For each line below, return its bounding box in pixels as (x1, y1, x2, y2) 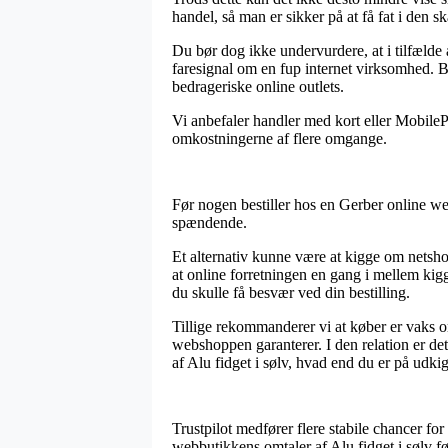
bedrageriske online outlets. (172, 78, 344, 96)
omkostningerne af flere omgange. (172, 130, 387, 148)
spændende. (172, 214, 247, 232)
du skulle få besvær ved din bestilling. (172, 284, 410, 302)
